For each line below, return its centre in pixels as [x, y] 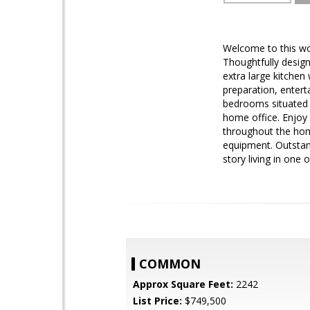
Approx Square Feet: [183, 284]
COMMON [170, 264]
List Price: [157, 301]
